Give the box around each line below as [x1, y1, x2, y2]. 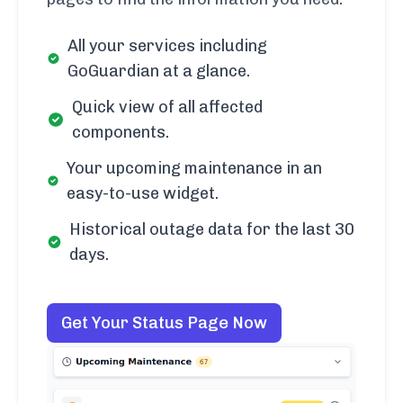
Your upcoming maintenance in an [67, 157, 323, 178]
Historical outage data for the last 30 [69, 219, 355, 239]
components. [71, 121, 169, 142]
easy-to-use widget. [67, 183, 219, 203]
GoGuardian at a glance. [67, 60, 250, 81]
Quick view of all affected [71, 96, 263, 117]
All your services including [67, 35, 267, 56]
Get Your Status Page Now [61, 312, 267, 333]
